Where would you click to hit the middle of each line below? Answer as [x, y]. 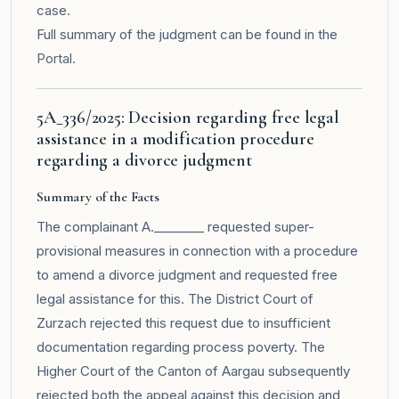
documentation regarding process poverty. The [181, 346]
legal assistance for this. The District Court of [175, 298]
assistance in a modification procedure [175, 138]
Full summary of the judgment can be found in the [187, 34]
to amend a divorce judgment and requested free [187, 274]
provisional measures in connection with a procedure [197, 250]
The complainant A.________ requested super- [175, 226]
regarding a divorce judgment [144, 160]
